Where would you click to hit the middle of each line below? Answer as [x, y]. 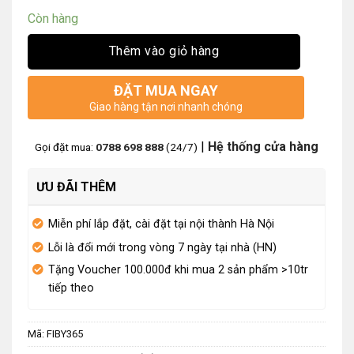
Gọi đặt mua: [64, 147]
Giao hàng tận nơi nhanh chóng [166, 106]
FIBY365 [65, 333]
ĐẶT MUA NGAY [166, 90]
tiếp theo [71, 288]
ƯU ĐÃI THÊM [76, 186]
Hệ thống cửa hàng [261, 146]
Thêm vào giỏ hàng [164, 51]
